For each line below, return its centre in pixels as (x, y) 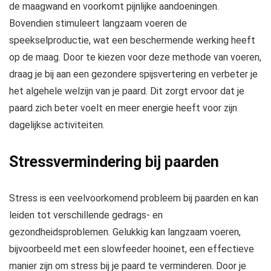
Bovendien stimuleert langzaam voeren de (98, 24)
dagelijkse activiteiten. (57, 125)
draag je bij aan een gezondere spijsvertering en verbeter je (133, 74)
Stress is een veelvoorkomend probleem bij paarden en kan (134, 198)
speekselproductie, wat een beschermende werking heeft (132, 41)
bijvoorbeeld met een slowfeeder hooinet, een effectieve (132, 249)
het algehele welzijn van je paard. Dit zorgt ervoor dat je (127, 91)
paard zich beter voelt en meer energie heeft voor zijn (123, 108)
